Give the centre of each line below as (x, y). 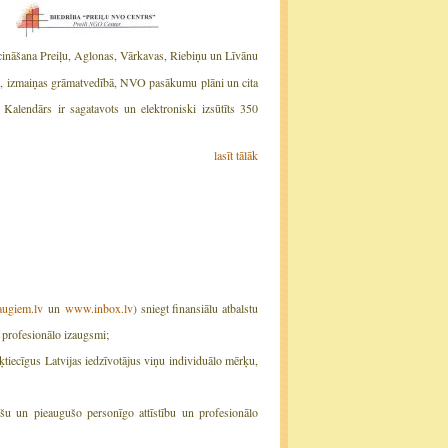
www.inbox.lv (98, 307)
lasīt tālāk (236, 154)
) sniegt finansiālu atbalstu (195, 307)
